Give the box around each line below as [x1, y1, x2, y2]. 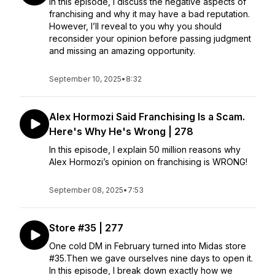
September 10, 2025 [49, 74, 122, 83]
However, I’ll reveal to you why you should [49, 21, 222, 31]
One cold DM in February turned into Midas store [49, 241, 246, 251]
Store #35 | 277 [49, 222, 123, 234]
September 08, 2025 [49, 185, 123, 195]
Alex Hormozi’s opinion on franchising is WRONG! [49, 157, 250, 167]
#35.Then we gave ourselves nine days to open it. [49, 253, 253, 263]
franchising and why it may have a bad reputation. [49, 9, 250, 19]
